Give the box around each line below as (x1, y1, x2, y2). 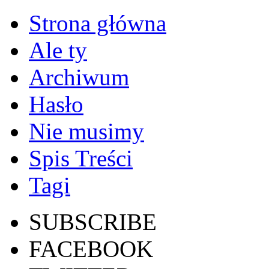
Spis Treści (29, 145, 133, 171)
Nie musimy (29, 118, 144, 144)
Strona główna (29, 10, 166, 36)
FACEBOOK (29, 236, 153, 262)
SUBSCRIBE (29, 209, 157, 235)
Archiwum (29, 64, 129, 90)
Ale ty (29, 37, 87, 63)
